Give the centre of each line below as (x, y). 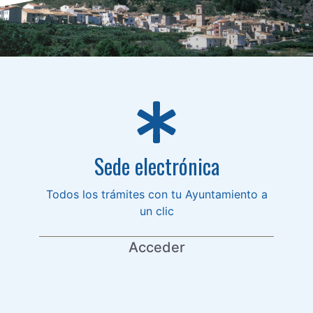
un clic (156, 211)
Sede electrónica (156, 166)
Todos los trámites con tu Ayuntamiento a (156, 194)
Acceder (156, 247)
